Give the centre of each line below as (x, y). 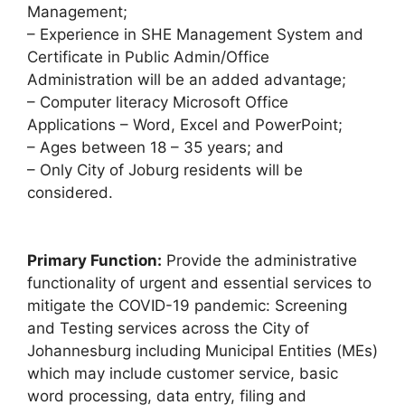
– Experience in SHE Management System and (195, 34)
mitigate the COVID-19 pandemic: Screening (187, 306)
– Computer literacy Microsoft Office (158, 102)
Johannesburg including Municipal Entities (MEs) (202, 351)
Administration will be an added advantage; (187, 79)
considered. (70, 192)
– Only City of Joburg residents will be (165, 170)
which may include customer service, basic (183, 374)
